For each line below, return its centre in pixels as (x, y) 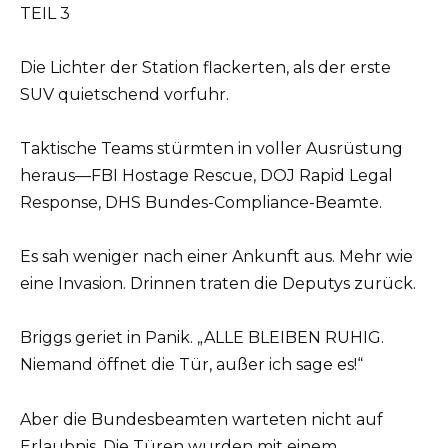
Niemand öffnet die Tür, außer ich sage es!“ (191, 365)
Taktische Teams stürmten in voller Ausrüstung (211, 149)
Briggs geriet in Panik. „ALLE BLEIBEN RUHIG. (202, 338)
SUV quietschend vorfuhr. (124, 94)
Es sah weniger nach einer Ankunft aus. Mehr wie (216, 257)
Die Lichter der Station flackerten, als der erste (205, 67)
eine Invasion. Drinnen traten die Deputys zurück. (218, 284)
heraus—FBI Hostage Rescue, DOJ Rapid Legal (206, 176)
